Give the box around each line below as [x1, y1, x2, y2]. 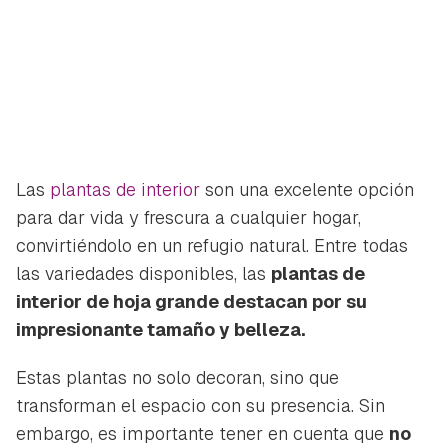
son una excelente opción [200, 177, 414, 201]
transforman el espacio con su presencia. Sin [16, 393, 385, 417]
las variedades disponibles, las [16, 261, 271, 285]
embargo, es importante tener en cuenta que [16, 421, 389, 445]
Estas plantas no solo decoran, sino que [16, 365, 339, 389]
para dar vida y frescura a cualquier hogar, [16, 205, 361, 229]
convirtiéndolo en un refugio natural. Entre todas [16, 233, 408, 257]
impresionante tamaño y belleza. [16, 317, 305, 341]
